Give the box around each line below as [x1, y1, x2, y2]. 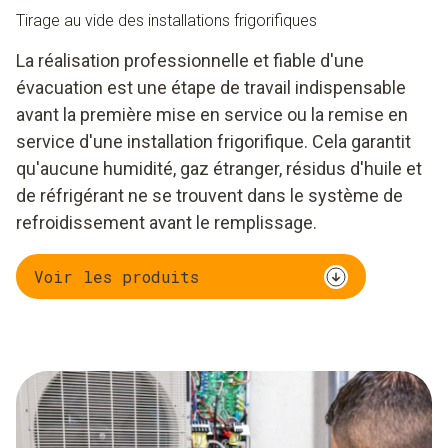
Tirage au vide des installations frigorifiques [16, 11, 317, 30]
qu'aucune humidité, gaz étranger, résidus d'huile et [16, 158, 422, 179]
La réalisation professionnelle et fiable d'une [16, 50, 364, 71]
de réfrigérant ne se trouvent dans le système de [16, 185, 403, 206]
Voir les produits [34, 265, 199, 287]
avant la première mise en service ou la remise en [16, 104, 408, 125]
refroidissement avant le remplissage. [16, 212, 317, 233]
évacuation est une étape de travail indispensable [16, 77, 406, 98]
